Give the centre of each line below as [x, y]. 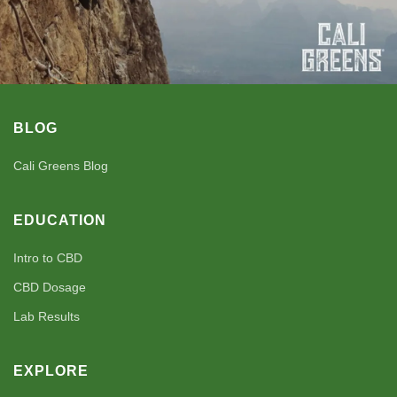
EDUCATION [60, 221]
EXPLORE [51, 371]
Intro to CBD [48, 258]
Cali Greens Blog [61, 166]
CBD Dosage [50, 288]
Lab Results [47, 317]
